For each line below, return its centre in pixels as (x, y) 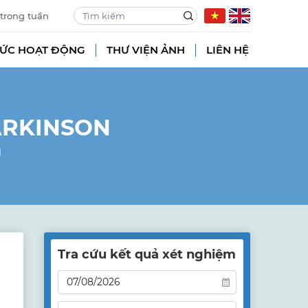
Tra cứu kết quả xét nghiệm (147, 254)
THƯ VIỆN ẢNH (145, 50)
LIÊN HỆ (227, 50)
